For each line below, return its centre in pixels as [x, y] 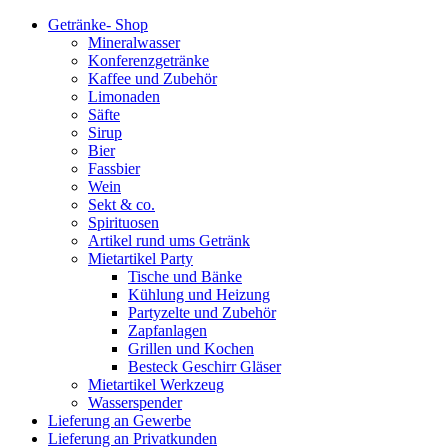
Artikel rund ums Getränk [169, 240]
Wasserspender [135, 402]
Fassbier [114, 168]
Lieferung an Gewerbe [119, 420]
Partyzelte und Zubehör [202, 312]
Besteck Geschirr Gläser [204, 366]
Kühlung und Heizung [199, 294]
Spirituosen [123, 222]
